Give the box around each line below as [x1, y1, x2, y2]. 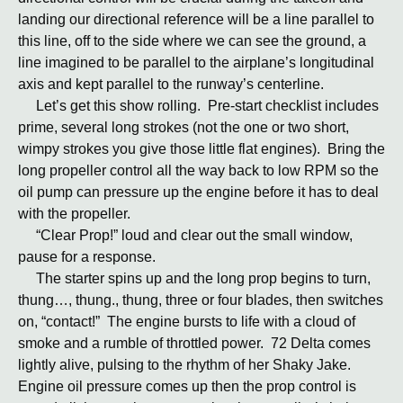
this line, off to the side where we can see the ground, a [18, 33, 366, 49]
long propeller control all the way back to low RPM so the [18, 163, 379, 178]
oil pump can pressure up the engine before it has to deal [18, 184, 379, 200]
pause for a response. [18, 249, 156, 264]
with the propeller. [18, 206, 130, 221]
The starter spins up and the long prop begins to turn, [18, 271, 371, 286]
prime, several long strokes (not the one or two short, [18, 120, 349, 135]
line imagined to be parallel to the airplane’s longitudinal [18, 55, 374, 70]
